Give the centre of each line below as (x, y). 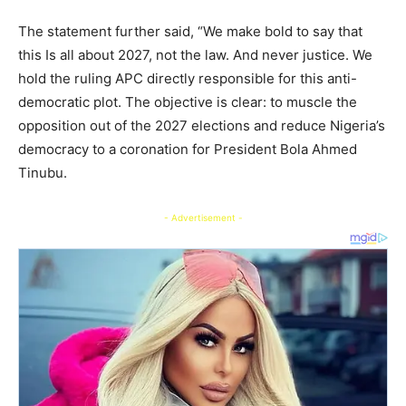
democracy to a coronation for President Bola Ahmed (188, 150)
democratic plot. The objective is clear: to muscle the (188, 102)
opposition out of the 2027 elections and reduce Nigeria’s (202, 126)
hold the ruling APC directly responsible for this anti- (188, 79)
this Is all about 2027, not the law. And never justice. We (195, 55)
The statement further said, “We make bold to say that (190, 32)
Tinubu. (44, 173)
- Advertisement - (203, 218)
